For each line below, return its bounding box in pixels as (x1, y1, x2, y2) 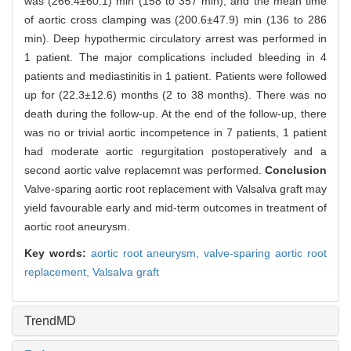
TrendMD (24, 314, 76, 328)
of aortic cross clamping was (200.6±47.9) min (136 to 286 (24, 13, 327, 27)
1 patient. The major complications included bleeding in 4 (24, 51, 327, 64)
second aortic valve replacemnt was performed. (24, 164, 265, 177)
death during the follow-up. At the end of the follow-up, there (24, 107, 327, 121)
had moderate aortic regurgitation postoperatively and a (24, 145, 327, 158)
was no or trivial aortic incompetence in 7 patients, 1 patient (24, 126, 327, 139)
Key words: (24, 247, 91, 260)
